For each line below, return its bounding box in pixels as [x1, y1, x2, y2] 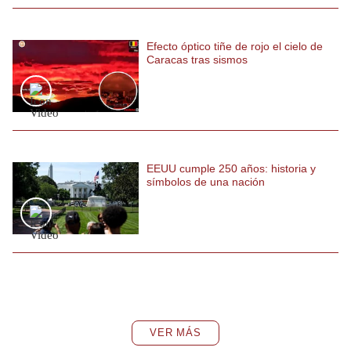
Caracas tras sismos [147, 52, 248, 66]
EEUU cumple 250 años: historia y [147, 161, 316, 175]
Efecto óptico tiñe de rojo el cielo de [147, 39, 323, 52]
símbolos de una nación [147, 175, 265, 188]
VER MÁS [150, 327, 201, 338]
